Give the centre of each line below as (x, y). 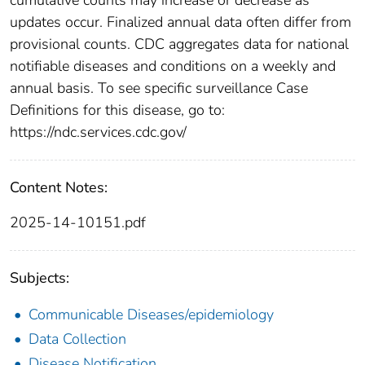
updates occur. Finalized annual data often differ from (180, 22)
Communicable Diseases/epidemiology (151, 314)
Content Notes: (59, 187)
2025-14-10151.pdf (78, 222)
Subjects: (40, 277)
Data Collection (77, 339)
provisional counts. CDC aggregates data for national (179, 44)
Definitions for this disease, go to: (117, 110)
